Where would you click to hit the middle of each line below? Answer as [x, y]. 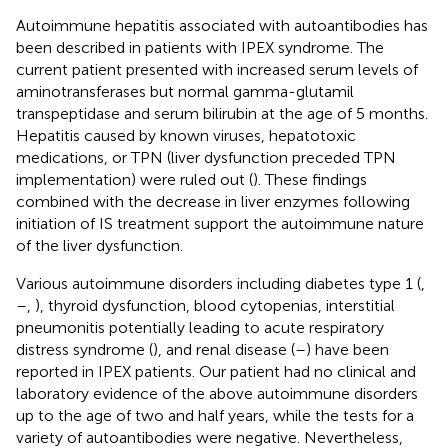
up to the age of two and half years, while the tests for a [215, 415]
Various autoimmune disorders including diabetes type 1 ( [218, 283]
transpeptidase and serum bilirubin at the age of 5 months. [222, 113]
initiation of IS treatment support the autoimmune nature [220, 223]
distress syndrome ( [84, 349]
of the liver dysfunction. [99, 245]
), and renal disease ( [224, 349]
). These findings [310, 179]
